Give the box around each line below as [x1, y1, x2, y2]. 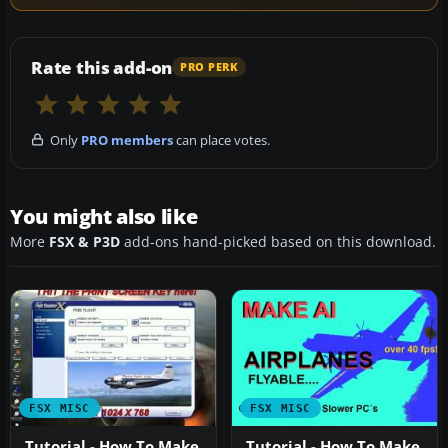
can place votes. [173, 130, 270, 149]
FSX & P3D [49, 232, 120, 251]
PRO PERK [180, 60, 239, 75]
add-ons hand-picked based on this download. [120, 232, 436, 251]
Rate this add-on [31, 55, 173, 79]
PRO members [81, 130, 173, 149]
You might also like [10, 202, 198, 230]
